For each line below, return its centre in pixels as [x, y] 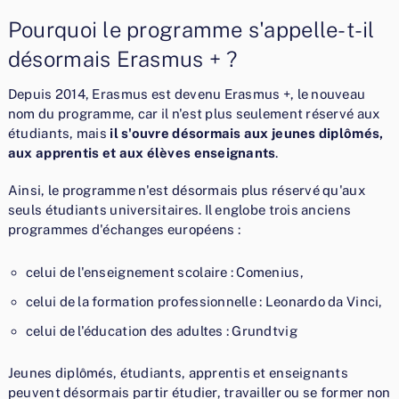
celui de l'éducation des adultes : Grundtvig [161, 330]
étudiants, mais [59, 133]
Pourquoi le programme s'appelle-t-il [191, 29]
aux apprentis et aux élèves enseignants [142, 152]
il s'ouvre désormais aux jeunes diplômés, [247, 133]
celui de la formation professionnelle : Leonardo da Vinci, [204, 301]
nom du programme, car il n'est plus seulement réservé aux [194, 113]
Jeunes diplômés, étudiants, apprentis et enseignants [178, 373]
